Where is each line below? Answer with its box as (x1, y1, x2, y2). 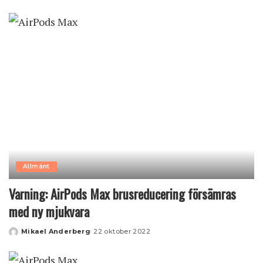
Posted (8, 231, 36, 240)
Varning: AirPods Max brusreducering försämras (9, 183, 236, 204)
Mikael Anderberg (21, 227, 91, 235)
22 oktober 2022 (93, 227, 151, 235)
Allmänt (23, 162, 50, 170)
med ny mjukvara (9, 201, 89, 221)
